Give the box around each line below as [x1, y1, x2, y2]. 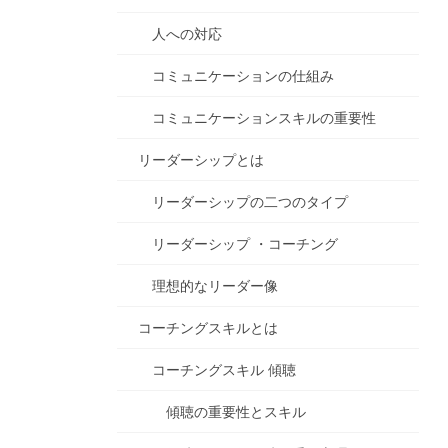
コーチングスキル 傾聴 [152, 361, 296, 378]
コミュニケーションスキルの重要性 [152, 109, 376, 126]
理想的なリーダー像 [152, 277, 278, 294]
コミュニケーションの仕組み [152, 67, 334, 84]
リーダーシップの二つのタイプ [152, 193, 348, 210]
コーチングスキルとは [138, 319, 278, 336]
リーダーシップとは [138, 151, 264, 168]
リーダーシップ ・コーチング [152, 235, 338, 252]
